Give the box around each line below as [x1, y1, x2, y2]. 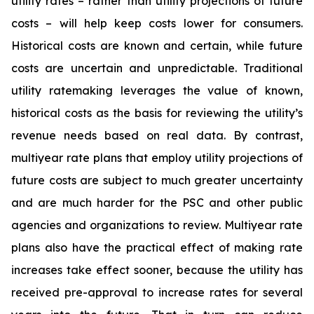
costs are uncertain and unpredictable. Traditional [11, 61, 303, 75]
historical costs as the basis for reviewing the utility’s [11, 106, 303, 120]
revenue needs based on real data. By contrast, [11, 128, 303, 142]
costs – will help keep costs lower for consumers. [11, 16, 303, 30]
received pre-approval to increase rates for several [11, 285, 303, 299]
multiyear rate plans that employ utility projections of [11, 151, 303, 165]
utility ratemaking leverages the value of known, [11, 83, 303, 97]
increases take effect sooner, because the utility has [11, 263, 303, 277]
